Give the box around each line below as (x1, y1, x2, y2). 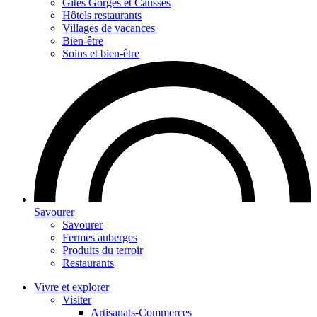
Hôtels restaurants (62, 8, 142, 21)
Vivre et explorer (34, 280, 109, 293)
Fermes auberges (62, 231, 137, 243)
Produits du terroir (62, 243, 143, 256)
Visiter (62, 293, 91, 306)
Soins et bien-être (62, 47, 139, 59)
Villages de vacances (62, 21, 155, 34)
